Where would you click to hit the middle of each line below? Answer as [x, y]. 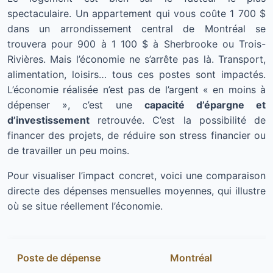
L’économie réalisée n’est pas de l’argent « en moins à [136, 90]
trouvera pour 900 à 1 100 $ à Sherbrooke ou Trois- [136, 44]
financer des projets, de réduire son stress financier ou [136, 136]
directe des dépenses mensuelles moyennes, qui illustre [136, 191]
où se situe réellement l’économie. [85, 206]
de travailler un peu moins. [68, 151]
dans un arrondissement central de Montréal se [136, 29]
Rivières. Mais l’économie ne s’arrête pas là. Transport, [136, 59]
